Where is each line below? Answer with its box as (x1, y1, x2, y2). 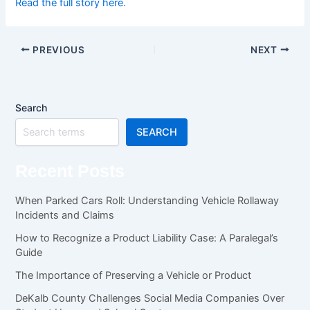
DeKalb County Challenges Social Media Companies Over (15, 292, 285, 305)
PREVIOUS (30, 44, 85, 55)
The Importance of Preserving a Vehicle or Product (15, 269, 252, 282)
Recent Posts (15, 161, 125, 181)
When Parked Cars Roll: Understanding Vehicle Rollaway (15, 194, 280, 208)
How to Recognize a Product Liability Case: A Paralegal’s (15, 232, 279, 245)
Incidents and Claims (15, 209, 115, 222)
